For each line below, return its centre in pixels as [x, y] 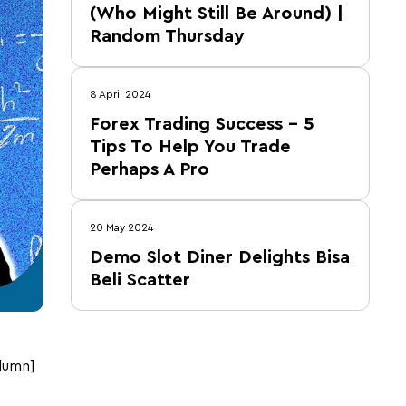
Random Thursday [167, 36]
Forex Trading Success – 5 [202, 124]
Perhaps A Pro [150, 169]
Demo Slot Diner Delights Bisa [220, 257]
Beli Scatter [140, 280]
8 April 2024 [120, 94]
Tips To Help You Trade [190, 147]
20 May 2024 [121, 227]
